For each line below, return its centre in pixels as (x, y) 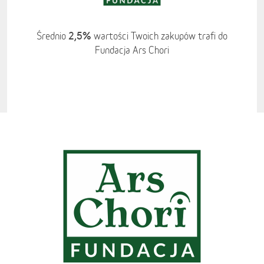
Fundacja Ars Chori (132, 50)
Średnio (52, 36)
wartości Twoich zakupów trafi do (159, 36)
